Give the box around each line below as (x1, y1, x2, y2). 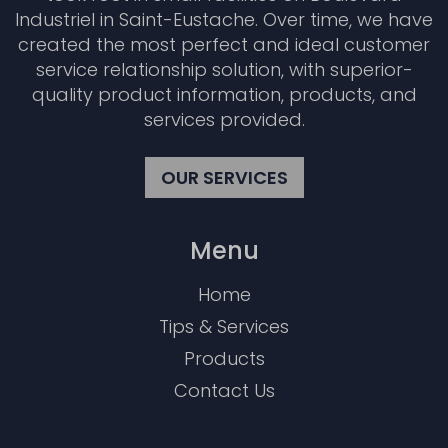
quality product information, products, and (31, 82, 417, 108)
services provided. (143, 107, 305, 133)
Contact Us (173, 378, 275, 404)
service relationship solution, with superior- (35, 57, 413, 83)
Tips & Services (159, 314, 289, 340)
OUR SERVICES (160, 165, 288, 191)
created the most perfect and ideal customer (18, 32, 430, 58)
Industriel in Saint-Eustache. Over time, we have (15, 7, 433, 33)
